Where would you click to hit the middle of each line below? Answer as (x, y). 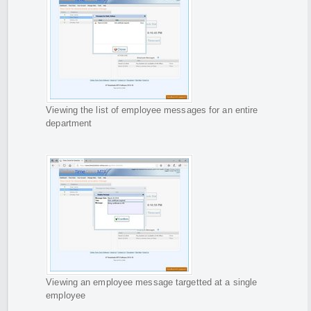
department (69, 124)
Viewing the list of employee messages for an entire (152, 110)
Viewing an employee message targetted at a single (152, 283)
